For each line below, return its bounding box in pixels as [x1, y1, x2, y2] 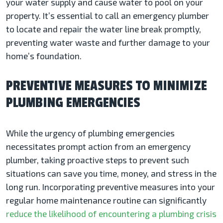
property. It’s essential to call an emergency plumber [6, 10, 209, 21]
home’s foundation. [6, 51, 82, 61]
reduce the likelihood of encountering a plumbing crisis [6, 209, 217, 219]
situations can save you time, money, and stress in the [6, 168, 217, 179]
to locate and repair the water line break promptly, [6, 24, 201, 34]
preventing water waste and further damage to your [6, 37, 210, 48]
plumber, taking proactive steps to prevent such [6, 155, 189, 165]
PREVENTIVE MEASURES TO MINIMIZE [6, 78, 207, 95]
